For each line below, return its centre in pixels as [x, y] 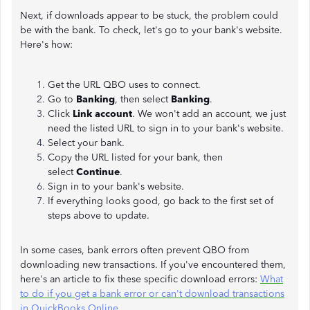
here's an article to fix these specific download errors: [140, 279]
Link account [102, 114]
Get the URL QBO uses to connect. [124, 85]
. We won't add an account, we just [209, 114]
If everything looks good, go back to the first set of [161, 201]
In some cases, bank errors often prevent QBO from [135, 250]
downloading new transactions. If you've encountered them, [153, 265]
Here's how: [46, 45]
